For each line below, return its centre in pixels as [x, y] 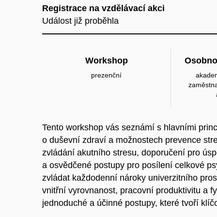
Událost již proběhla [80, 21]
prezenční [107, 75]
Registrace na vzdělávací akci [103, 8]
